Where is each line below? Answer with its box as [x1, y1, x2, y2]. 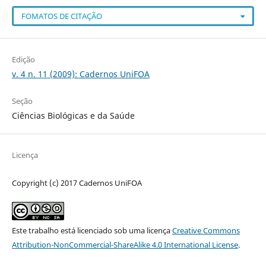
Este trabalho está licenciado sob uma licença [11, 225, 172, 236]
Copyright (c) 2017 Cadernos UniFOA [11, 178, 142, 189]
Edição [11, 54, 35, 65]
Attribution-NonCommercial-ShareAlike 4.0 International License [11, 239, 238, 251]
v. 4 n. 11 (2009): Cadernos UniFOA [11, 68, 150, 80]
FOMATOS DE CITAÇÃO [21, 11, 102, 22]
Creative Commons [172, 225, 240, 236]
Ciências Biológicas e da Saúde [11, 110, 135, 122]
